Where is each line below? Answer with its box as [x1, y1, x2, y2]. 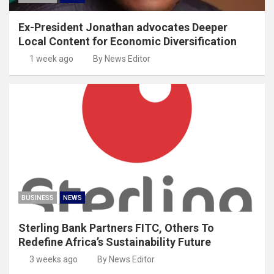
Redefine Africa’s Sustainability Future [18, 235, 211, 248]
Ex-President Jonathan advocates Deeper [18, 20, 228, 34]
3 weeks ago [29, 254, 78, 264]
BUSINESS [21, 193, 54, 202]
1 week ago [29, 53, 73, 64]
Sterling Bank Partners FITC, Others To [18, 221, 214, 234]
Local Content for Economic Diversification [18, 34, 237, 48]
